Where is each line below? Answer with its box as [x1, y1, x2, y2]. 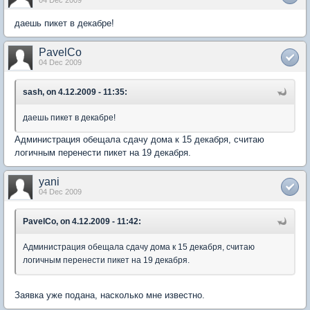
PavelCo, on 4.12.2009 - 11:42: [23, 216, 141, 226]
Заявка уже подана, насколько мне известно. [15, 289, 205, 300]
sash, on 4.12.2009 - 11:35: [23, 86, 127, 97]
